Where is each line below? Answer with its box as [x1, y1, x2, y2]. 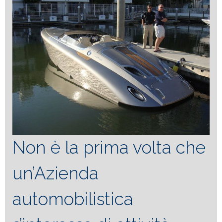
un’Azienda [12, 163, 99, 183]
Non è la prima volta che [12, 137, 206, 158]
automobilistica [12, 189, 133, 209]
